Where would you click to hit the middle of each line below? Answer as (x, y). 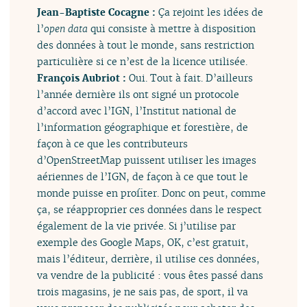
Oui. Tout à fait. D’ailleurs (191, 78)
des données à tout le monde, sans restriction (146, 45)
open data (66, 29)
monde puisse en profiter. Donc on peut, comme (152, 193)
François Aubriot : (83, 78)
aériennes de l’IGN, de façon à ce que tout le (143, 177)
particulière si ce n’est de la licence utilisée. (143, 62)
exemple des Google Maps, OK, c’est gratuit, (143, 243)
